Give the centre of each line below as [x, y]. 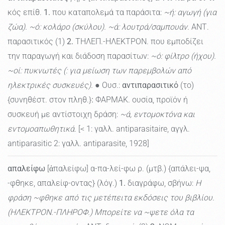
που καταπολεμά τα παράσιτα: [107, 13]
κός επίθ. [26, 13]
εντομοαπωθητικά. [42, 129]
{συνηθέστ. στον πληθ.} [49, 100]
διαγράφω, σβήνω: [160, 183]
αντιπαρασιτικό [150, 85]
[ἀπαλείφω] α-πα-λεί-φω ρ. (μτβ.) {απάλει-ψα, [128, 169]
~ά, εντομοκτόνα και [157, 115]
